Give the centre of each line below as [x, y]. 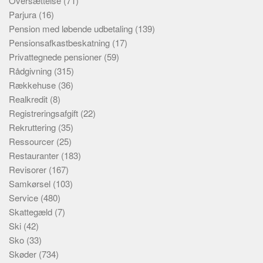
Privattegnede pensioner [56, 57]
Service [25, 198]
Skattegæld [32, 212]
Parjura [24, 14]
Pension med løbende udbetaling [72, 28]
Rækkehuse [33, 85]
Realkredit [29, 99]
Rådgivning [31, 71]
